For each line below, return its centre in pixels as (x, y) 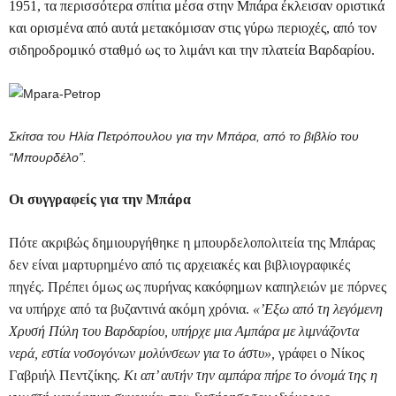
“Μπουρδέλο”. (49, 158)
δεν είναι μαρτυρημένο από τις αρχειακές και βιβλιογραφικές (179, 265)
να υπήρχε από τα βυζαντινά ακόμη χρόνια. (131, 309)
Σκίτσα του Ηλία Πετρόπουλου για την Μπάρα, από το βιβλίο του (184, 137)
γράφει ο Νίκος (321, 354)
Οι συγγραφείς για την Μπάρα (100, 200)
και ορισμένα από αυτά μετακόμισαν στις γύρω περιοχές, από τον (193, 28)
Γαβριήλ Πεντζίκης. (66, 376)
